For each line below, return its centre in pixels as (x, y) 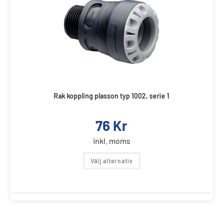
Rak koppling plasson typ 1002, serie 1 (111, 96)
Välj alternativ (111, 161)
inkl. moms (111, 140)
